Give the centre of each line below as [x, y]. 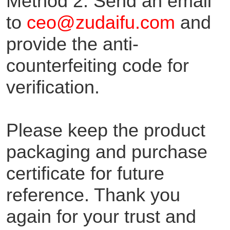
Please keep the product [106, 130]
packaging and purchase [107, 151]
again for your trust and [101, 216]
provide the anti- [72, 44]
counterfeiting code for [97, 65]
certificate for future [85, 173]
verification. [53, 87]
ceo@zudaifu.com [101, 22]
